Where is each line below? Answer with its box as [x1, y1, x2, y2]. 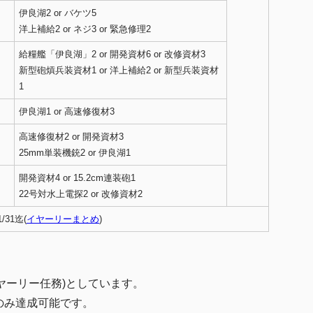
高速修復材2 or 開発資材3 [19, 131, 124, 143]
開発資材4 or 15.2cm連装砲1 [19, 173, 136, 184]
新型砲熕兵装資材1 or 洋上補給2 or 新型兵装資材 [19, 65, 219, 76]
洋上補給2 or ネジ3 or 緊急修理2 [19, 24, 151, 35]
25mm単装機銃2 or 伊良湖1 [19, 147, 131, 159]
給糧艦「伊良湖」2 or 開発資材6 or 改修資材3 [19, 49, 205, 60]
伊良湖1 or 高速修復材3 [19, 106, 115, 117]
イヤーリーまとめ [27, 214, 99, 225]
